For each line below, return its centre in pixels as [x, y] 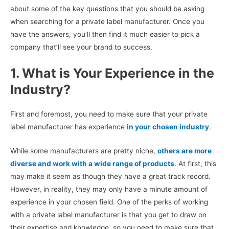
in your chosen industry [168, 127]
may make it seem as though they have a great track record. [110, 176]
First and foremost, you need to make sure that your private [109, 114]
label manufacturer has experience [68, 127]
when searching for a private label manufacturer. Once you [107, 21]
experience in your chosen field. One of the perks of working [109, 202]
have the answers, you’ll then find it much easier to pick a [105, 34]
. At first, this [195, 163]
